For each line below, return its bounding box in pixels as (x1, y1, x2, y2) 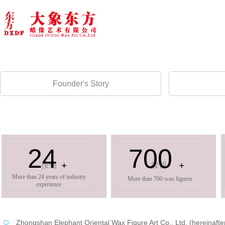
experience (36, 181, 61, 188)
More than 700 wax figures (128, 175, 192, 182)
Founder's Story (52, 79, 109, 88)
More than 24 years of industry (12, 173, 86, 180)
